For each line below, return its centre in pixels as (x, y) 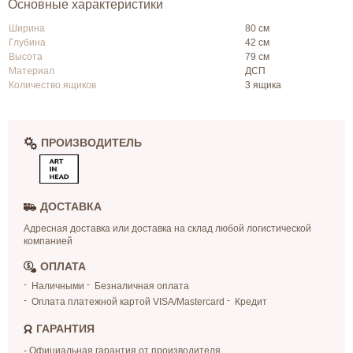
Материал (32, 71)
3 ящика (263, 85)
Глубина (27, 43)
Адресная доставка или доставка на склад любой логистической (167, 229)
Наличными (58, 286)
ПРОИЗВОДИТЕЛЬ (91, 143)
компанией (48, 242)
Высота (26, 57)
